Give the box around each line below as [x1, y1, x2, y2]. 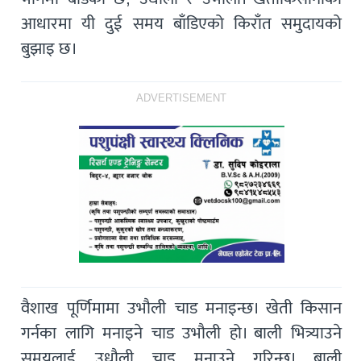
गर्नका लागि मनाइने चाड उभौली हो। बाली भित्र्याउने [21, 318, 342, 347]
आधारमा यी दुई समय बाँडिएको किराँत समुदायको [21, 9, 342, 38]
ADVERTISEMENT [136, 89, 227, 107]
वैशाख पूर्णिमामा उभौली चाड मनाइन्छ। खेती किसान [21, 293, 342, 322]
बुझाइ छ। [21, 34, 78, 63]
